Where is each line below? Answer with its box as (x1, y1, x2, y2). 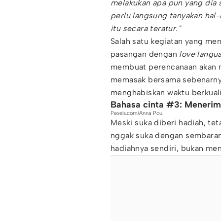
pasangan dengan (110, 49, 178, 59)
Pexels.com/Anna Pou (110, 110, 162, 116)
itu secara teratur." (110, 24, 181, 33)
